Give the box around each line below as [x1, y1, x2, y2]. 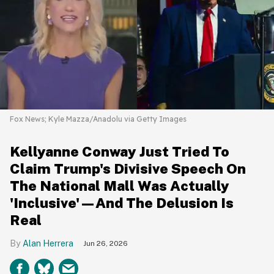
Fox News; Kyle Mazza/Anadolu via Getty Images [10, 114, 187, 124]
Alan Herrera [23, 238, 73, 248]
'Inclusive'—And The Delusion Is [10, 194, 234, 211]
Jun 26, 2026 [83, 239, 128, 248]
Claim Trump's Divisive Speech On [10, 160, 246, 177]
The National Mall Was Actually [10, 177, 229, 194]
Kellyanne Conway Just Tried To [10, 143, 229, 160]
